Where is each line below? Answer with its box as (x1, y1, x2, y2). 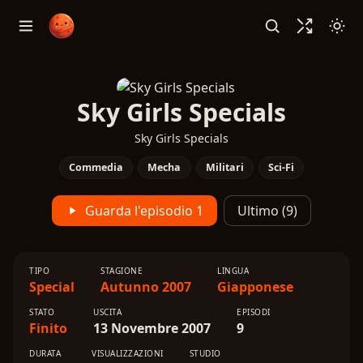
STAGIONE (100, 265, 143, 276)
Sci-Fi (268, 160, 295, 174)
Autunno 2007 (100, 278, 191, 296)
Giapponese (217, 278, 293, 296)
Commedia (68, 160, 123, 174)
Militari (205, 160, 244, 174)
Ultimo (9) (237, 202, 297, 220)
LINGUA (217, 265, 249, 276)
